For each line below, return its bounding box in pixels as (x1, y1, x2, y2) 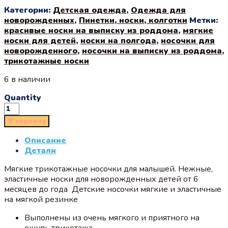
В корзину (8, 116, 45, 126)
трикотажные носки (4, 55, 89, 67)
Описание (24, 134, 66, 146)
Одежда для (131, 4, 186, 16)
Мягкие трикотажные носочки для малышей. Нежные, (4, 163, 213, 175)
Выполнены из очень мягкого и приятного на (24, 212, 199, 223)
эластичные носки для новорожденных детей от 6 (4, 173, 198, 185)
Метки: (189, 14, 218, 26)
